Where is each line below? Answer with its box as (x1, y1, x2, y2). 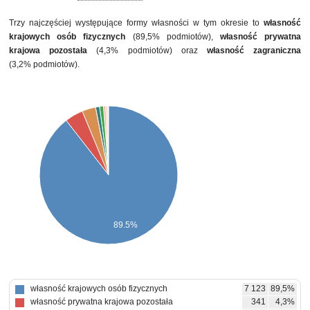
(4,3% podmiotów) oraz (87, 46, 207, 55)
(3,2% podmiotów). (9, 60, 80, 69)
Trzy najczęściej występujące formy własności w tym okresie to (9, 18, 264, 28)
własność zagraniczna (206, 46, 302, 55)
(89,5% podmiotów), (125, 32, 220, 42)
